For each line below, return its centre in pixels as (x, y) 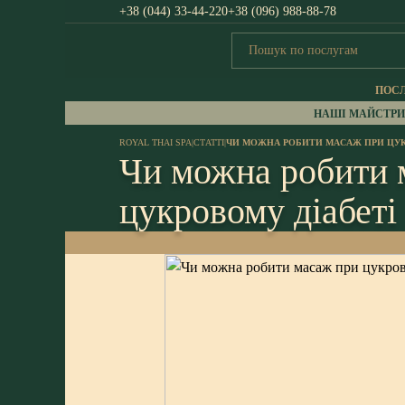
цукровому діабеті (258, 211)
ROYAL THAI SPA (155, 142)
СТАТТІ (209, 142)
